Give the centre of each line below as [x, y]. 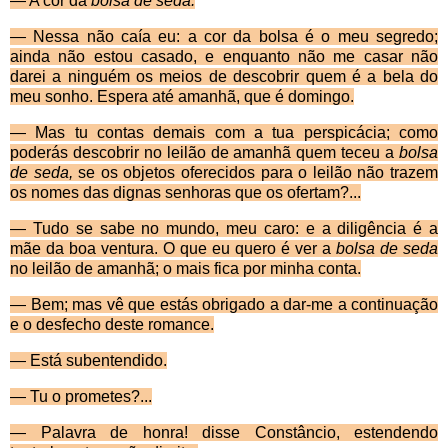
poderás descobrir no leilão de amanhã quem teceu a [204, 153]
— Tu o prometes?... [81, 397]
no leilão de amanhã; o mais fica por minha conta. [185, 269]
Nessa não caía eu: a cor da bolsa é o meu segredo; [236, 37]
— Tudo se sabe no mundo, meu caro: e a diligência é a [224, 229]
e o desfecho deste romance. [112, 325]
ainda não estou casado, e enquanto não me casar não [224, 57]
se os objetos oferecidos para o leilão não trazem [258, 173]
